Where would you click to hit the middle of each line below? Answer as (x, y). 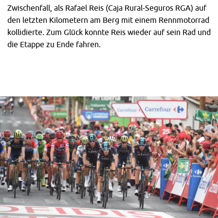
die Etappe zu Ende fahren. (54, 44)
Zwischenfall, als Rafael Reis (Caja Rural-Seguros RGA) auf (107, 8)
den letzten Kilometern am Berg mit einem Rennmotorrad (108, 20)
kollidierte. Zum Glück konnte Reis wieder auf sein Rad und (109, 32)
